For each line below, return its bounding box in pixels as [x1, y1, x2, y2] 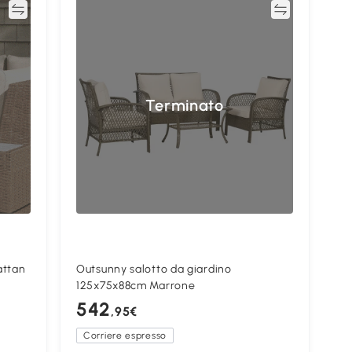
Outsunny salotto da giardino [76, 262, 232, 277]
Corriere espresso [83, 330, 167, 342]
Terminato [145, 96, 224, 115]
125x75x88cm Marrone [76, 279, 196, 293]
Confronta [214, 2, 272, 16]
